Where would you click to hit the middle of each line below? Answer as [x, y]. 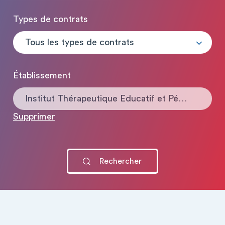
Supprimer [34, 117]
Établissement [42, 75]
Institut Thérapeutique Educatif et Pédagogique [183, 98]
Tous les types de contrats [80, 42]
